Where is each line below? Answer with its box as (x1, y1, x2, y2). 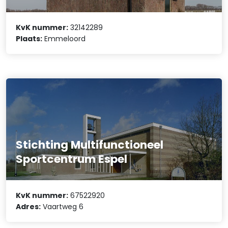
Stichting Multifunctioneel (16, 136, 164, 153)
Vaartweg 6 (41, 202, 84, 212)
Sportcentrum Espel (16, 151, 128, 167)
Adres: (16, 202, 41, 212)
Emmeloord (42, 33, 86, 44)
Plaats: (16, 33, 43, 44)
